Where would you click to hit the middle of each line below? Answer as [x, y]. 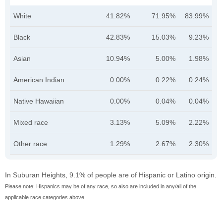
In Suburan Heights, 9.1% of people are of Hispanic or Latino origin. [111, 175]
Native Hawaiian [39, 101]
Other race [30, 144]
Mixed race [31, 123]
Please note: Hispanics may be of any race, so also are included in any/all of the [101, 187]
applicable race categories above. [45, 197]
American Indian [39, 80]
